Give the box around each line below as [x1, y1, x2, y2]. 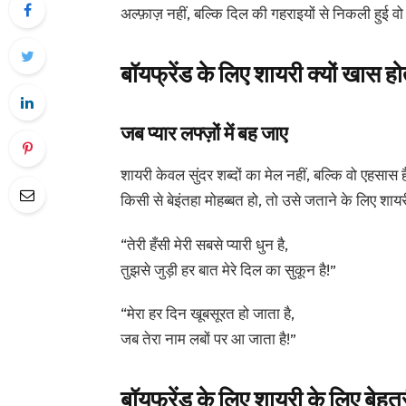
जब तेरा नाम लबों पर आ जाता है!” [120, 329, 296, 349]
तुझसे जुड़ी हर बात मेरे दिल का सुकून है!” [120, 259, 336, 279]
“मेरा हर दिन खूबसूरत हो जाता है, [120, 304, 295, 324]
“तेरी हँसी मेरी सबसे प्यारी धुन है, [120, 234, 288, 254]
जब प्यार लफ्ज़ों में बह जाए [120, 120, 288, 146]
